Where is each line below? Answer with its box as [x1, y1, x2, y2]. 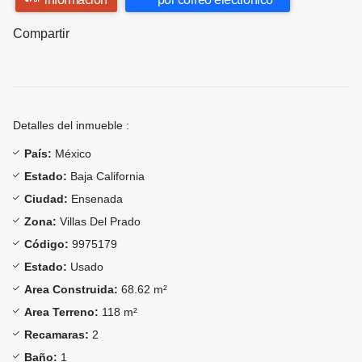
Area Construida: [24, 283, 118, 297]
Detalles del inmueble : [13, 119, 129, 133]
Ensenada [68, 192, 123, 206]
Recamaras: [24, 328, 89, 342]
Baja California [67, 170, 145, 183]
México [52, 147, 91, 161]
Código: [24, 238, 69, 251]
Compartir [13, 27, 69, 41]
